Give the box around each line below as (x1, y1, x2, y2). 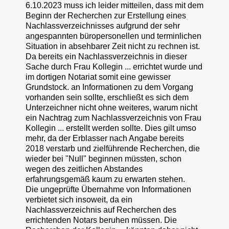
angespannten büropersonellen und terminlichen (26, 31, 201, 40)
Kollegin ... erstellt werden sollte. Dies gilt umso (26, 123, 196, 132)
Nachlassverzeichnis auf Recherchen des (26, 205, 176, 214)
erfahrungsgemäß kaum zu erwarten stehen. (26, 174, 185, 184)
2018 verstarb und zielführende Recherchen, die (26, 144, 200, 153)
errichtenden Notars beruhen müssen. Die (26, 215, 177, 224)
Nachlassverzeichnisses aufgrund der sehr (26, 21, 180, 30)
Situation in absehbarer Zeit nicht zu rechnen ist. (26, 41, 200, 51)
